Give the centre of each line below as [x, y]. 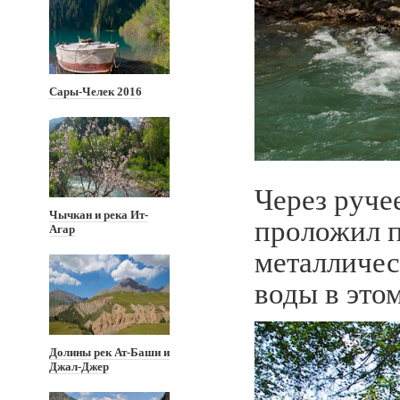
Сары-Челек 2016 [96, 92]
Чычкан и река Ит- [99, 215]
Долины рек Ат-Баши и [109, 352]
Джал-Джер [79, 367]
